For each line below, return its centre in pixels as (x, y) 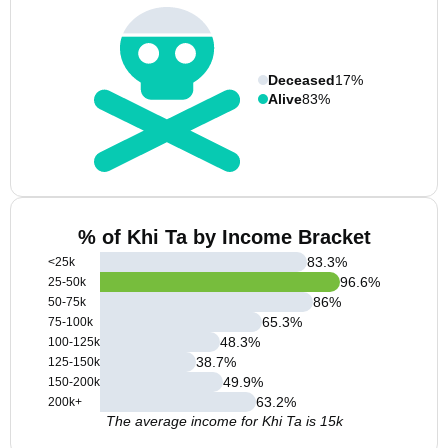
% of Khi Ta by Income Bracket (224, 237)
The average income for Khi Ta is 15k (224, 421)
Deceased (301, 79)
